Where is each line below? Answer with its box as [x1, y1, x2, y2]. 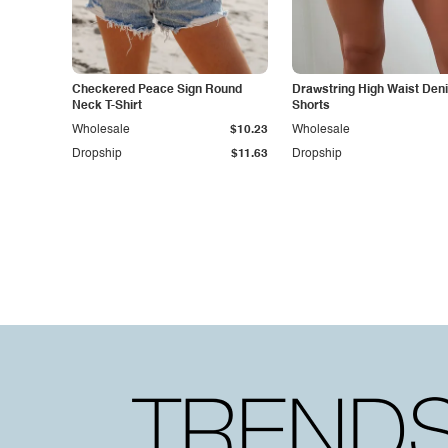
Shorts [292, 100, 330, 112]
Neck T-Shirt [72, 100, 142, 112]
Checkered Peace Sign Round [72, 84, 242, 96]
